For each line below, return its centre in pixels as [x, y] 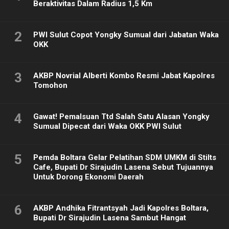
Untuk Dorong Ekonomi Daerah [88, 177]
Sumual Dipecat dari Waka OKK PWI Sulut [107, 127]
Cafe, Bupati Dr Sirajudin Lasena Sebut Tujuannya [123, 167]
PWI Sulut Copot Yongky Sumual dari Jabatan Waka [126, 35]
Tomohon [50, 86]
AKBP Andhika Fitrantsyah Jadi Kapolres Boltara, [121, 208]
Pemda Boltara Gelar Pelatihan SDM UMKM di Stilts [125, 158]
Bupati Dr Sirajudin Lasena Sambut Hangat [110, 218]
